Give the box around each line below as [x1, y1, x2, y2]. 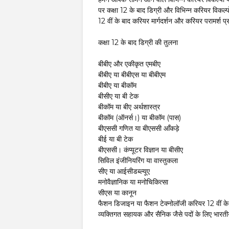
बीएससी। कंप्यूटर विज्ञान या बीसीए [98, 145, 183, 154]
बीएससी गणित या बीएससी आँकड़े [98, 124, 179, 133]
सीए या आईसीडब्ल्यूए [98, 167, 150, 176]
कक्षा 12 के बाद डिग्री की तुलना [98, 38, 178, 47]
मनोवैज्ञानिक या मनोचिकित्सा [98, 177, 168, 187]
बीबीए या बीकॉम [98, 81, 136, 90]
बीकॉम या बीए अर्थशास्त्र [98, 102, 160, 111]
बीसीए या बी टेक [98, 91, 139, 101]
